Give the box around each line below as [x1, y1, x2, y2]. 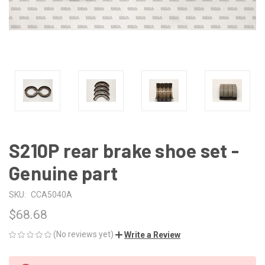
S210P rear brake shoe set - [9, 138, 239, 161]
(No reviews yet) [53, 229, 114, 239]
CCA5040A [30, 189, 72, 199]
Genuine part [9, 161, 118, 184]
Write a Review [124, 230, 180, 240]
